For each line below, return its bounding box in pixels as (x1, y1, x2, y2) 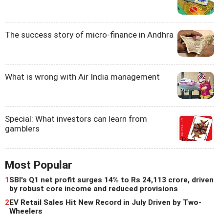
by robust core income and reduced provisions (9, 184, 178, 193)
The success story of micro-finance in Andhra (5, 29, 174, 40)
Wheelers (9, 206, 43, 216)
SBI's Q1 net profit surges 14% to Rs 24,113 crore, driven (9, 175, 214, 184)
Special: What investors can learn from (5, 113, 147, 124)
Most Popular (5, 158, 72, 172)
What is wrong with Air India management (5, 71, 160, 82)
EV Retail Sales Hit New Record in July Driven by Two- (9, 197, 201, 207)
